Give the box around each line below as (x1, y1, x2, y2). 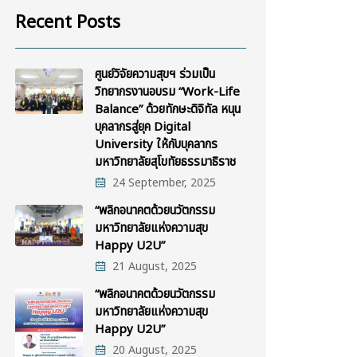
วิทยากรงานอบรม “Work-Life (95, 83, 240, 101)
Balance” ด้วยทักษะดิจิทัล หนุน (95, 100, 241, 119)
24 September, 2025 (112, 175, 216, 191)
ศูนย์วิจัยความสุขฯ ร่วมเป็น (95, 65, 215, 84)
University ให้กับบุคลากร (95, 135, 218, 154)
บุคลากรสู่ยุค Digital (95, 118, 190, 136)
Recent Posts (15, 10, 120, 36)
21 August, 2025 (112, 258, 197, 275)
